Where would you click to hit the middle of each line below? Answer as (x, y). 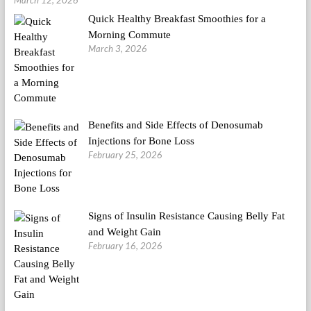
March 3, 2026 (118, 49)
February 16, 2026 (125, 245)
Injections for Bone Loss (141, 141)
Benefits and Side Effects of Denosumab (176, 125)
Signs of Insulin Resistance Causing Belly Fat (186, 216)
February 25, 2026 (125, 154)
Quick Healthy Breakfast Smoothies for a (177, 19)
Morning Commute (129, 35)
